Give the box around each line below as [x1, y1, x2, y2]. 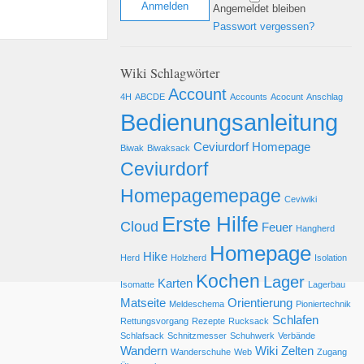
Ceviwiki [284, 194, 317, 205]
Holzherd [171, 253, 206, 263]
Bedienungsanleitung [120, 109, 338, 136]
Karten [158, 277, 193, 291]
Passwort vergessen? [213, 20, 314, 32]
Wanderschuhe [171, 347, 231, 357]
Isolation [314, 253, 347, 263]
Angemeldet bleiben [213, 2, 305, 15]
